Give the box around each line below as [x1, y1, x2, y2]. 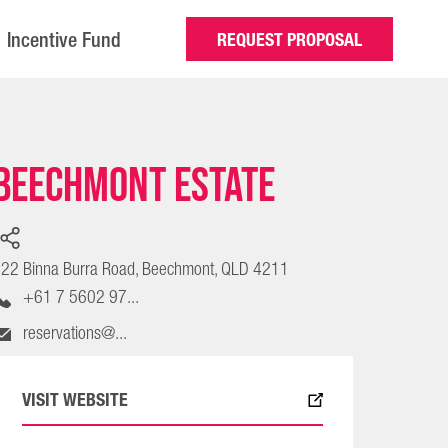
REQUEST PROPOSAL [216, 23, 362, 55]
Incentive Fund [7, 21, 122, 59]
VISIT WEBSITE [21, 384, 128, 415]
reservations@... [23, 317, 128, 350]
